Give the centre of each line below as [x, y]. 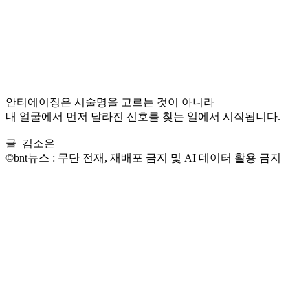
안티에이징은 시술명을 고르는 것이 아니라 [110, 102]
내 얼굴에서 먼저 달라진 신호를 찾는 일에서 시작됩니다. [143, 116]
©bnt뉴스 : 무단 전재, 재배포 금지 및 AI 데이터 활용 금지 [143, 157]
